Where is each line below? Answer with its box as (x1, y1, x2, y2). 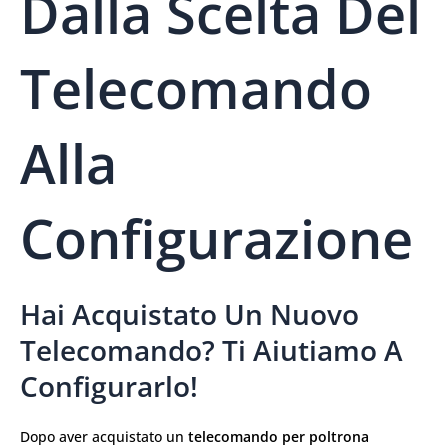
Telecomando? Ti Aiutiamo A (20, 331, 403, 370)
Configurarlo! (20, 367, 198, 406)
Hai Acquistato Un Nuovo (20, 295, 359, 334)
